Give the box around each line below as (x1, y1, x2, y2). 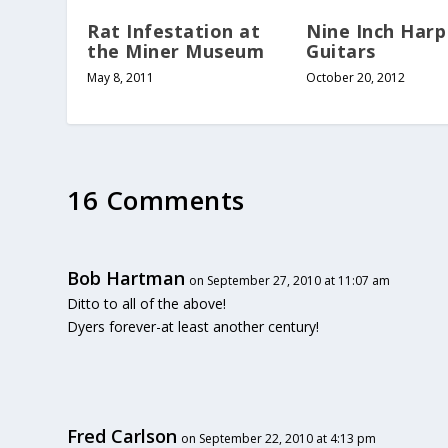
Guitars (306, 39, 376, 64)
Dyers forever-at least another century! (67, 317, 320, 337)
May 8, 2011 (87, 69, 155, 87)
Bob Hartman (67, 266, 186, 291)
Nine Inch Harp (306, 19, 446, 44)
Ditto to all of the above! (67, 294, 227, 314)
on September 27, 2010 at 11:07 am (189, 272, 391, 290)
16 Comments (67, 182, 245, 219)
